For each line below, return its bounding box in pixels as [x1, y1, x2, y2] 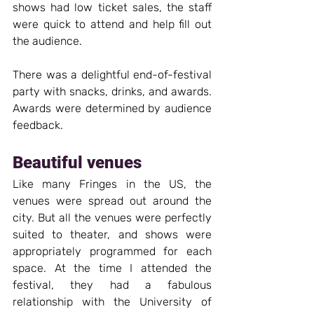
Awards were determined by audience [13, 101, 212, 115]
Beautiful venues [13, 152, 142, 172]
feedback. [13, 118, 63, 132]
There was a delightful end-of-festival [13, 67, 212, 81]
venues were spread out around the [13, 193, 212, 207]
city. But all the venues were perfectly [13, 210, 212, 224]
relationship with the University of [13, 294, 212, 308]
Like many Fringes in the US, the [13, 177, 212, 191]
